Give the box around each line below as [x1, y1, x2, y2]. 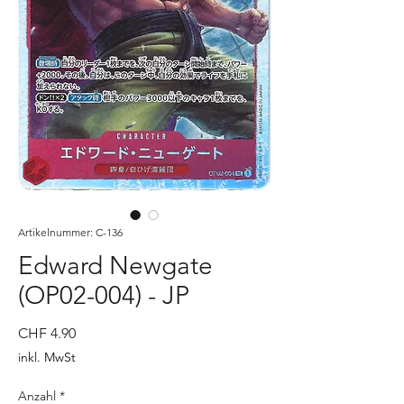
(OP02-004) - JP [18, 280, 189, 311]
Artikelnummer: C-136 [18, 225, 123, 240]
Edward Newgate [18, 251, 213, 281]
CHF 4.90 [18, 325, 76, 343]
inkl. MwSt [18, 349, 76, 366]
